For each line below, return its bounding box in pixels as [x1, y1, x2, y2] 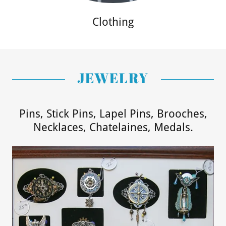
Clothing [92, 16, 134, 29]
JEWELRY [77, 68, 149, 88]
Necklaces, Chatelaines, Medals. [33, 121, 193, 134]
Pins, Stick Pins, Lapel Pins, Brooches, [19, 107, 207, 121]
